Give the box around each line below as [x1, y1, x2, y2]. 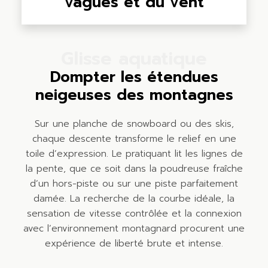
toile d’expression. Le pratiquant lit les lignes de [25, 147, 243, 160]
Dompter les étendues [50, 66, 218, 89]
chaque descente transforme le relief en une [32, 132, 236, 145]
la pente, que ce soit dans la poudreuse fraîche [25, 162, 243, 175]
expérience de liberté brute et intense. [45, 236, 223, 250]
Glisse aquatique [61, 44, 207, 72]
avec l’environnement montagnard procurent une [23, 221, 245, 235]
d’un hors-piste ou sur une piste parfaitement [30, 176, 238, 190]
